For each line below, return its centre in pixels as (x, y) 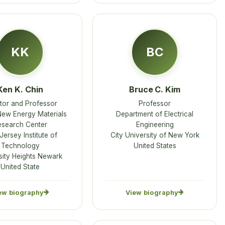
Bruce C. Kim (155, 89)
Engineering (155, 125)
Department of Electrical (155, 114)
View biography (152, 192)
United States (155, 146)
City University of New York (155, 135)
